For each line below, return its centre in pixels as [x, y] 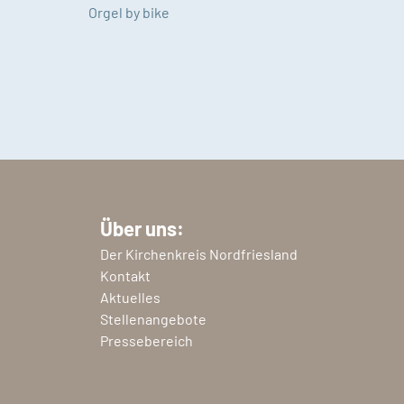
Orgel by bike [129, 12]
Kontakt [125, 275]
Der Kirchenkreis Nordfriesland [199, 253]
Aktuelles [130, 297]
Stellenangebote [153, 318]
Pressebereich [147, 340]
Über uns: [142, 228]
